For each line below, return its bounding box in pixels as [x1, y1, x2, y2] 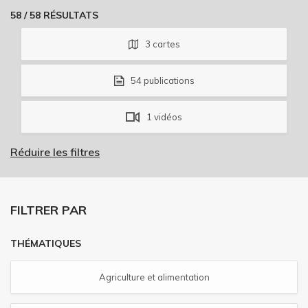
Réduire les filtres [10, 145, 100, 159]
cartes [150, 38, 180, 50]
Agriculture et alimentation [98, 271, 210, 283]
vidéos [152, 111, 182, 123]
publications [141, 75, 195, 87]
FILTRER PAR [10, 202, 87, 219]
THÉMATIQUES [10, 236, 81, 250]
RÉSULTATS [41, 9, 98, 22]
